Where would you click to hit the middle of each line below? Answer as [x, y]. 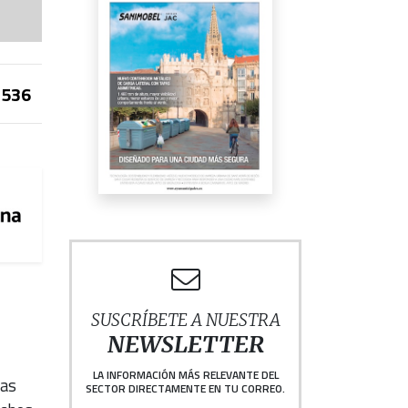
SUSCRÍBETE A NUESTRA [185, 321]
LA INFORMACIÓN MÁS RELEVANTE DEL [185, 375]
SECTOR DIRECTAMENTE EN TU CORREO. [185, 389]
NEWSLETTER [185, 345]
